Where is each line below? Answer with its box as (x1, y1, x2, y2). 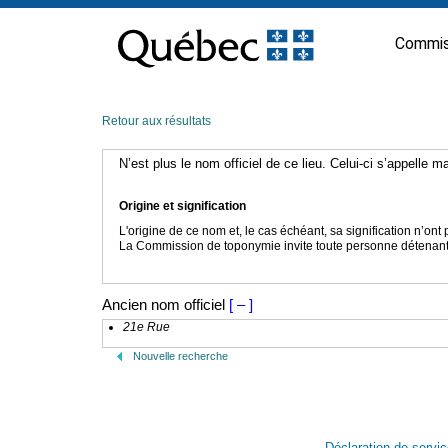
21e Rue (123, 320, 170, 334)
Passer (101, 6, 140, 22)
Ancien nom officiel (102, 296, 225, 313)
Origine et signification (119, 199, 246, 214)
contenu (101, 38, 148, 54)
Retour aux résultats (102, 114, 211, 128)
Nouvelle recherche (133, 350, 228, 362)
